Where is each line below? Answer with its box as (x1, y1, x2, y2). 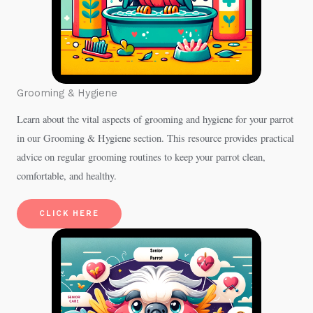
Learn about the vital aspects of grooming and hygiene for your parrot (17, 112, 293, 126)
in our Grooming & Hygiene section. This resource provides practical (17, 131, 294, 145)
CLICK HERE (39, 209, 99, 218)
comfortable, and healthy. (17, 169, 117, 182)
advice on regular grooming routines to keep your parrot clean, (17, 150, 265, 163)
